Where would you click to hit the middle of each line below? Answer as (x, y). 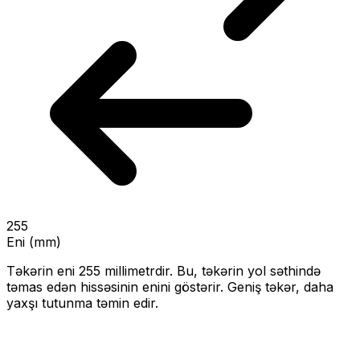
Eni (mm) (34, 242)
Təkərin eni (43, 271)
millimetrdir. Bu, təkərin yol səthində (211, 271)
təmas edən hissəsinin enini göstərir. (115, 287)
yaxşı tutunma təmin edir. (82, 303)
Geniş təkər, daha (278, 287)
